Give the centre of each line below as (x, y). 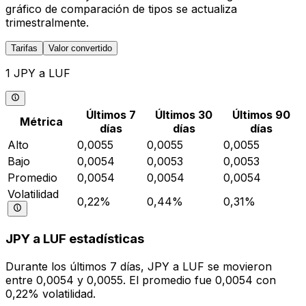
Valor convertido (80, 48)
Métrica (41, 122)
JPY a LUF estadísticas (75, 239)
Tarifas (24, 48)
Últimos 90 (261, 115)
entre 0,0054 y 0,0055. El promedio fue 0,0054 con (141, 280)
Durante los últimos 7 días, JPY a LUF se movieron (139, 266)
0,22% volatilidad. (51, 293)
